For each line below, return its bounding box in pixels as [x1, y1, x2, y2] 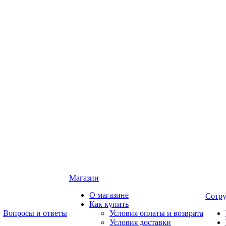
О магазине [89, 191, 129, 199]
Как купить [89, 200, 129, 208]
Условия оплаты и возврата [109, 209, 203, 217]
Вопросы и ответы [3, 209, 67, 217]
